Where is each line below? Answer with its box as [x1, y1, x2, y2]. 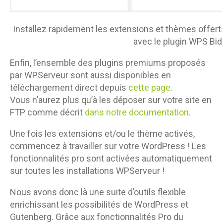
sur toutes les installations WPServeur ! [10, 166, 165, 176]
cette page [128, 82, 170, 93]
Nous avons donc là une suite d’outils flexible [10, 187, 186, 198]
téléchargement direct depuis [10, 82, 128, 93]
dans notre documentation [85, 107, 189, 118]
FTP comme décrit [10, 107, 85, 118]
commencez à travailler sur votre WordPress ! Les [10, 141, 206, 152]
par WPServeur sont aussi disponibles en [10, 70, 171, 81]
